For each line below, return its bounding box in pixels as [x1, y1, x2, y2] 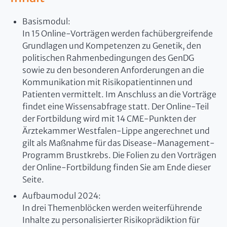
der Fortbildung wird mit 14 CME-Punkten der [22, 113, 196, 124]
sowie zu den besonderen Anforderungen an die [22, 65, 204, 75]
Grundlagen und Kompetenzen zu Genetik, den [22, 41, 201, 51]
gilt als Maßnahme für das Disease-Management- [22, 138, 215, 148]
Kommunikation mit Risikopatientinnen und [22, 77, 193, 88]
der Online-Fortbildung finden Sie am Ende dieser [22, 162, 211, 173]
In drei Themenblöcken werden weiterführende [22, 203, 202, 213]
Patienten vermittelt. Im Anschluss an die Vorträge [22, 89, 216, 100]
